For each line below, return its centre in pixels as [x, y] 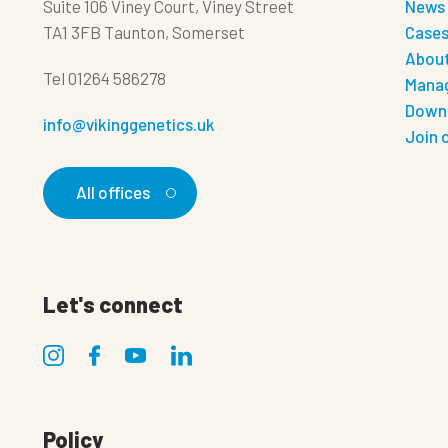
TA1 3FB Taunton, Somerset [143, 32]
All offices [112, 192]
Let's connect [112, 304]
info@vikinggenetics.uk [128, 124]
